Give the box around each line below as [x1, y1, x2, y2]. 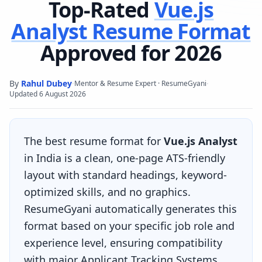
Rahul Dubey [21, 77, 72, 89]
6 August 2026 [39, 88, 86, 99]
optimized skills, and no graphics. [24, 184, 191, 199]
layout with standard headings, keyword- [24, 167, 227, 182]
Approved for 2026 [40, 38, 222, 67]
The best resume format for [24, 133, 164, 148]
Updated [9, 88, 37, 99]
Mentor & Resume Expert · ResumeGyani [74, 78, 206, 88]
